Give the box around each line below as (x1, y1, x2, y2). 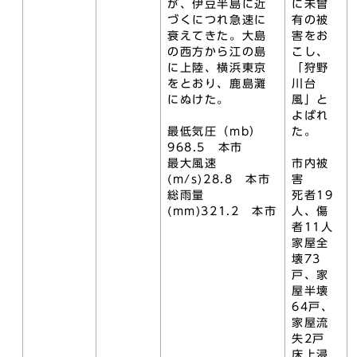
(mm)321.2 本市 (167, 206, 277, 217)
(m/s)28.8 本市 (167, 174, 271, 185)
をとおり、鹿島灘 (167, 78, 267, 89)
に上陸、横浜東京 (167, 62, 267, 73)
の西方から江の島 (167, 46, 267, 57)
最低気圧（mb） (167, 126, 262, 137)
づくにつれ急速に (167, 14, 267, 25)
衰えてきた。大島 (167, 30, 267, 41)
